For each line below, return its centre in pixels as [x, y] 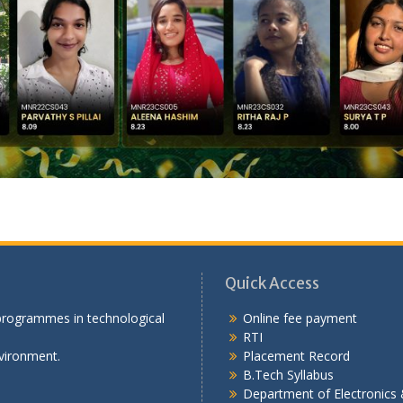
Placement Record [296, 356]
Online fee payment [300, 318]
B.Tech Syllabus [288, 375]
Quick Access [272, 284]
